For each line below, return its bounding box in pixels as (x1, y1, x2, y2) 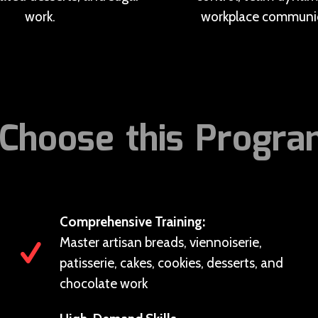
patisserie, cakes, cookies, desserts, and (59, 255, 283, 271)
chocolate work (59, 275, 148, 292)
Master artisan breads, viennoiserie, (59, 234, 262, 251)
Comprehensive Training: (59, 214, 205, 230)
